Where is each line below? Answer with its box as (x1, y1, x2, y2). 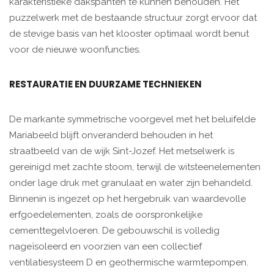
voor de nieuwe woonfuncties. (9, 44, 141, 56)
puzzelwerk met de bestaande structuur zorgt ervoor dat (9, 12, 257, 24)
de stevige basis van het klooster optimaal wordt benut (9, 28, 249, 40)
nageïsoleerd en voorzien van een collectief (9, 241, 202, 253)
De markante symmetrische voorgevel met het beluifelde (9, 114, 256, 125)
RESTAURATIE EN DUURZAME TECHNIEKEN (9, 78, 202, 91)
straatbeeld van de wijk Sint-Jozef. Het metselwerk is (9, 146, 234, 157)
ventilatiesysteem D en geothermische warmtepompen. (9, 257, 248, 268)
